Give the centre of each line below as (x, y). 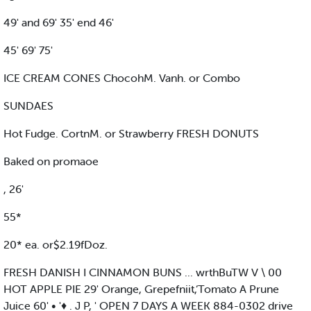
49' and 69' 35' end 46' (59, 23)
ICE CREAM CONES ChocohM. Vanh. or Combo (122, 78)
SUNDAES (28, 106)
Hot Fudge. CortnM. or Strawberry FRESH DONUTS (131, 134)
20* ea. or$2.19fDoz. (56, 245)
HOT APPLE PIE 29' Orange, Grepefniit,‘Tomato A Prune (141, 289)
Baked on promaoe (51, 161)
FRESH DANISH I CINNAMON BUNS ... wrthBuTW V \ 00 (143, 272)
